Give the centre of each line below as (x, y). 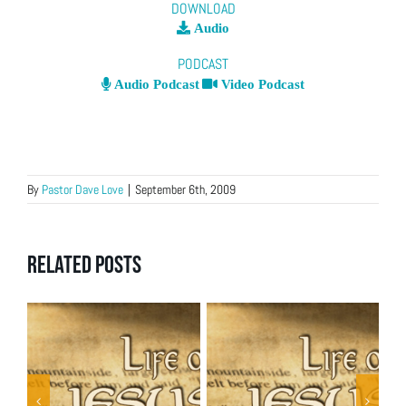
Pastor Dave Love (82, 189)
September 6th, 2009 (185, 189)
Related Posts (84, 265)
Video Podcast (261, 83)
